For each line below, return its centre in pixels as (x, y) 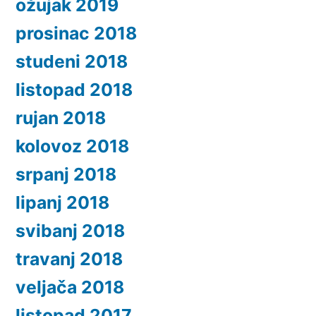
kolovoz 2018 (72, 146)
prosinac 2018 (76, 33)
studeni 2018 (72, 61)
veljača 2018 (70, 287)
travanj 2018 (69, 259)
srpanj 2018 (66, 174)
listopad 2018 (74, 89)
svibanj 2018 (70, 230)
